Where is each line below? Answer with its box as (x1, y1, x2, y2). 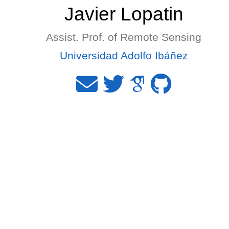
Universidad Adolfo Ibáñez (59, 50, 188, 61)
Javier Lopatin (64, 4, 184, 25)
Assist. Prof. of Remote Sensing (46, 31, 201, 43)
